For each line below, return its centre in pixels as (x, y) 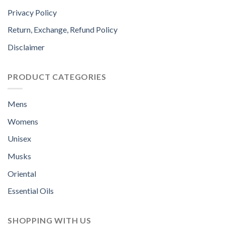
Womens (23, 121)
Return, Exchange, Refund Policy (63, 30)
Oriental (22, 173)
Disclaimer (26, 47)
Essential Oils (31, 191)
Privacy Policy (32, 12)
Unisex (19, 139)
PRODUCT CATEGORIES (57, 76)
